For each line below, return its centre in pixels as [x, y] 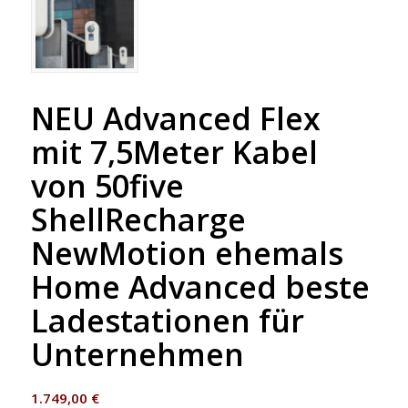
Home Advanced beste [200, 287]
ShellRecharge [138, 220]
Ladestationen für [167, 321]
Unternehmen [137, 355]
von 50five [107, 186]
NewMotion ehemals [187, 254]
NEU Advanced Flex [175, 119]
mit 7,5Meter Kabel [174, 153]
